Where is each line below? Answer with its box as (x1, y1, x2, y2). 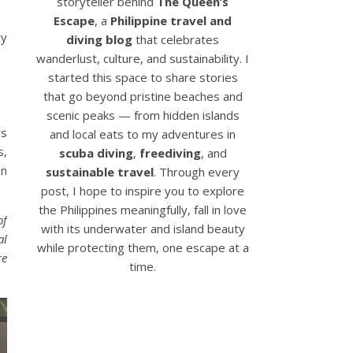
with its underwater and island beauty (40, 221, 245, 237)
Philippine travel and (110, 13, 232, 29)
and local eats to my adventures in (50, 126, 236, 143)
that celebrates (132, 32, 219, 48)
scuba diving (58, 145, 133, 162)
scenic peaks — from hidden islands (46, 107, 240, 124)
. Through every (154, 164, 240, 180)
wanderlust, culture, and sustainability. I (36, 50, 249, 67)
